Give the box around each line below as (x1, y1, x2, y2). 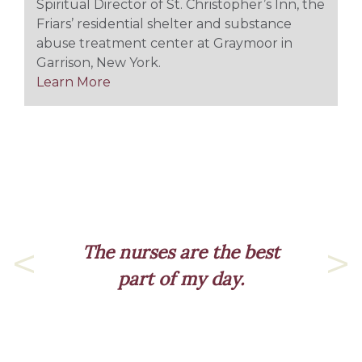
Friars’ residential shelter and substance (36, 16, 292, 32)
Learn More (36, 74, 111, 90)
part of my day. (117, 267, 245, 291)
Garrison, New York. (36, 55, 161, 71)
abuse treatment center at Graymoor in (36, 36, 293, 52)
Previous (23, 272, 81, 288)
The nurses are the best (82, 240, 280, 264)
